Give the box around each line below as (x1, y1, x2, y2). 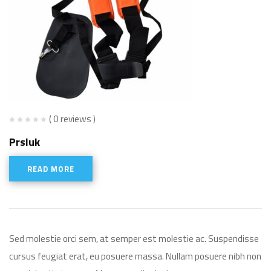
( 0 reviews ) (49, 112, 96, 126)
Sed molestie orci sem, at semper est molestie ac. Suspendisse (9, 232, 259, 246)
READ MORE (27, 163, 74, 175)
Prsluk (9, 134, 40, 150)
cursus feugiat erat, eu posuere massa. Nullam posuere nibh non (9, 249, 261, 263)
